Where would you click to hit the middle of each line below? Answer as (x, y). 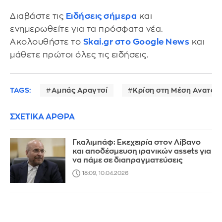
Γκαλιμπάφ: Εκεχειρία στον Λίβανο (137, 142)
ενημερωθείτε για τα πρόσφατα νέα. (86, 29)
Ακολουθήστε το (47, 42)
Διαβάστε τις (38, 16)
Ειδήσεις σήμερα (101, 16)
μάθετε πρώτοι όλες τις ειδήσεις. (79, 55)
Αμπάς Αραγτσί (79, 90)
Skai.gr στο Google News (136, 42)
